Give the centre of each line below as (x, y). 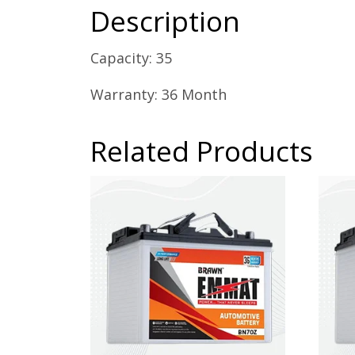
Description (165, 21)
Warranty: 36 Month (158, 94)
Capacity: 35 (131, 57)
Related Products (202, 151)
